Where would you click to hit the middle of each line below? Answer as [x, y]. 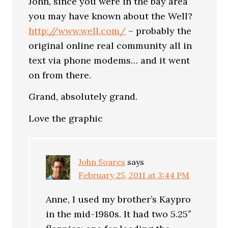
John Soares [102, 162]
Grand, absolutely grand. [83, 96]
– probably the [159, 31]
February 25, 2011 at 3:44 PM [134, 175]
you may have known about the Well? [111, 16]
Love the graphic [66, 118]
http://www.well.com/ [77, 31]
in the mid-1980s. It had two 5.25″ [119, 214]
